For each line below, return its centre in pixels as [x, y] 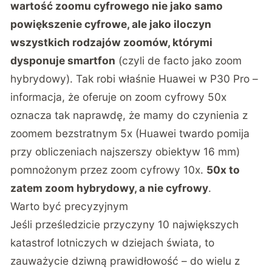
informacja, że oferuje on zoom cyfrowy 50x [119, 97]
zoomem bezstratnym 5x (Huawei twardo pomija [130, 133]
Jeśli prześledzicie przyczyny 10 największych [125, 224]
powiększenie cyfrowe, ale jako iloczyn [111, 24]
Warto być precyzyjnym [70, 206]
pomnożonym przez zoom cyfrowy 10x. [109, 169]
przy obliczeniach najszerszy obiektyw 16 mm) [125, 151]
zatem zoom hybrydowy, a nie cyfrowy [110, 188]
